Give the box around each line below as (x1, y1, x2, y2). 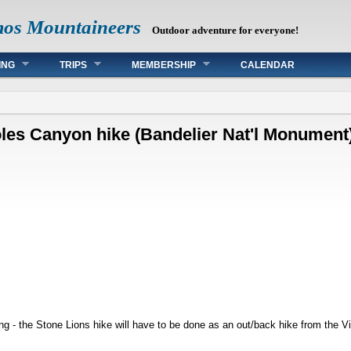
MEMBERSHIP (132, 60, 196, 71)
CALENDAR (241, 60, 295, 71)
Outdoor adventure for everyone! (152, 24, 299, 36)
